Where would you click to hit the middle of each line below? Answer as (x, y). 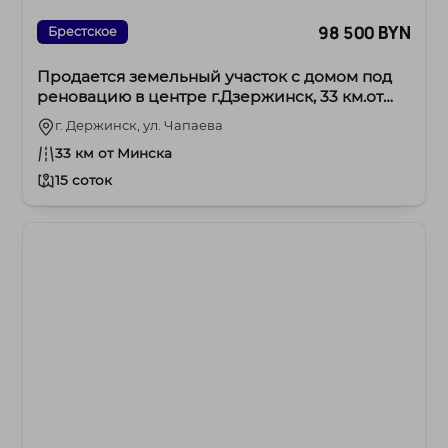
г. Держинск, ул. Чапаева (139, 125)
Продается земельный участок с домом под (215, 77)
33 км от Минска (114, 153)
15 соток (84, 180)
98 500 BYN (364, 32)
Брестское (83, 32)
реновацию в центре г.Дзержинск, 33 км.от (210, 97)
